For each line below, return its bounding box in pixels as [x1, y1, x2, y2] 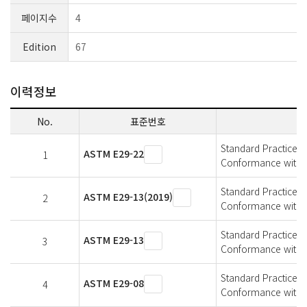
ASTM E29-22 [84, 146, 144, 160]
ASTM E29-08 [84, 275, 144, 290]
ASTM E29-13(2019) [84, 189, 173, 204]
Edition [22, 39, 56, 53]
